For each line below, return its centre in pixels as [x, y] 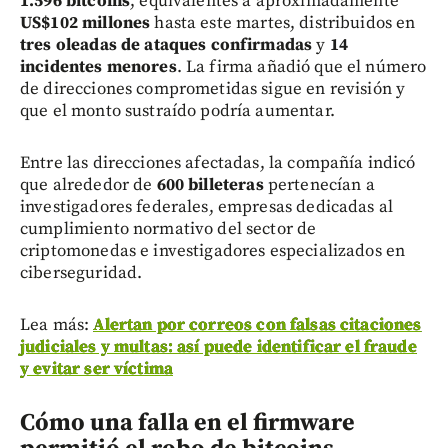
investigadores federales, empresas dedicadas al [207, 206]
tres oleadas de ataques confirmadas [166, 44]
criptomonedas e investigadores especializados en [213, 250]
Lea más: [57, 324]
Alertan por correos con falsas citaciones [257, 324]
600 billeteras [210, 184]
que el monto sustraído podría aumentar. [177, 110]
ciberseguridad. [81, 272]
